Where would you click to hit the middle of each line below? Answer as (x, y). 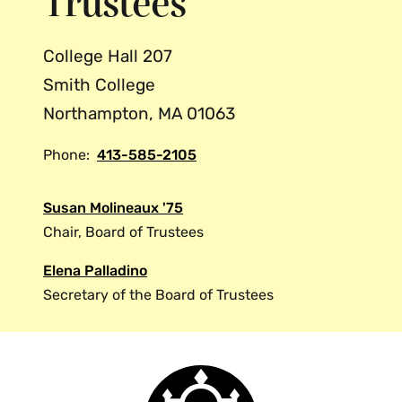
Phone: (66, 154)
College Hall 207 (108, 56)
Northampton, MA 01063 (139, 113)
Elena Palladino (95, 270)
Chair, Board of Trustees (123, 232)
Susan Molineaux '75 (113, 207)
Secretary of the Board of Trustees (158, 294)
